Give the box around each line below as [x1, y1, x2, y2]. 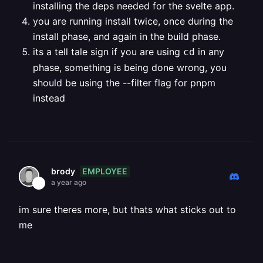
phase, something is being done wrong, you [33, 62, 227, 73]
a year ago [51, 178, 86, 187]
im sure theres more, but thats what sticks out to [19, 204, 236, 215]
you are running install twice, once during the [33, 15, 233, 27]
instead [33, 92, 65, 104]
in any [195, 46, 224, 58]
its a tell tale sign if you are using [33, 46, 183, 58]
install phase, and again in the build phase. [33, 31, 221, 42]
